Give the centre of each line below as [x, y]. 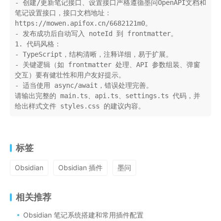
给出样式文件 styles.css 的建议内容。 [80, 106]
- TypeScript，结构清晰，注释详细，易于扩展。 [94, 55]
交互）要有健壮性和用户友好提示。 [70, 75]
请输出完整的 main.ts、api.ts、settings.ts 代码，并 [108, 96]
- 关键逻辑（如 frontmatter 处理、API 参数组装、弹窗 [108, 65]
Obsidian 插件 [80, 168]
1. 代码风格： [38, 44]
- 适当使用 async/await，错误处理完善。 [84, 86]
